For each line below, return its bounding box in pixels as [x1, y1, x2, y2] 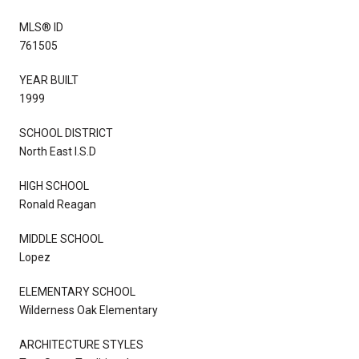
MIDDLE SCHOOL [19, 232, 103, 245]
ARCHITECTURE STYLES [19, 337, 143, 351]
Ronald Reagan [19, 197, 96, 211]
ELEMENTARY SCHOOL [19, 284, 135, 298]
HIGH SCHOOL [19, 179, 89, 192]
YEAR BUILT [19, 73, 79, 87]
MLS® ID [19, 20, 63, 34]
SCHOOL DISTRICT [19, 126, 113, 139]
